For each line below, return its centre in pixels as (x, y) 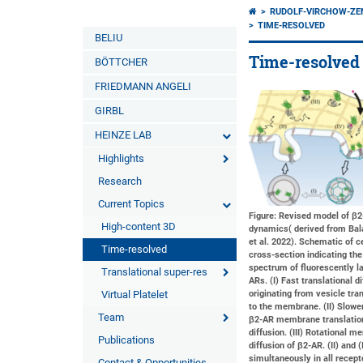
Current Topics (131, 204)
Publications (126, 340)
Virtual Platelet (135, 295)
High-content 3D (139, 226)
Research (120, 181)
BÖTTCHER (121, 62)
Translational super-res (154, 272)
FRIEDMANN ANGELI (143, 86)
